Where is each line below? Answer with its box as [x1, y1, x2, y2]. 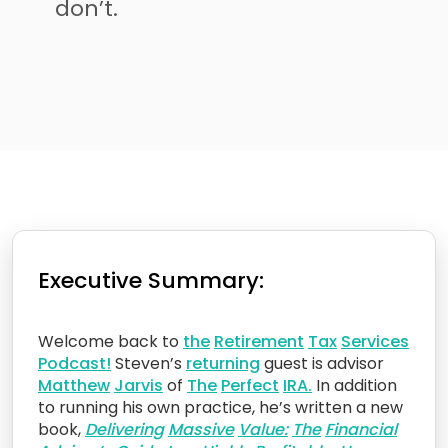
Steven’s [111, 351, 186, 375]
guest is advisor [260, 351, 384, 375]
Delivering [85, 417, 164, 441]
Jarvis [114, 373, 163, 397]
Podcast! [38, 351, 111, 375]
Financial [325, 417, 397, 441]
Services [341, 329, 409, 353]
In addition [312, 373, 397, 397]
